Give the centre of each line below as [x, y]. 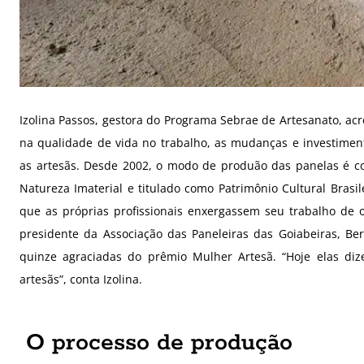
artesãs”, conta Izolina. [82, 279]
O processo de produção [159, 343]
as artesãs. [52, 166]
